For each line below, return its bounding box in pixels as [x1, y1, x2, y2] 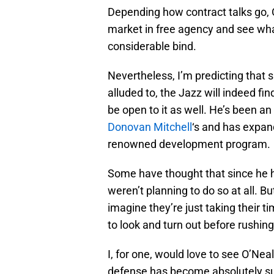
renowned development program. [108, 138, 270, 151]
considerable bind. [108, 40, 196, 53]
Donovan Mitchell [108, 120, 192, 134]
